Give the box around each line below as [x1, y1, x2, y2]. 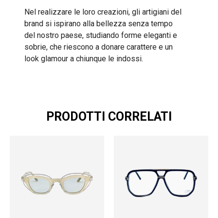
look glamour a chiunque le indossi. [24, 54, 143, 63]
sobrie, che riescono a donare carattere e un [24, 42, 173, 52]
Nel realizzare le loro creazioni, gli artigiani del [24, 7, 182, 17]
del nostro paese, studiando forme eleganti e [24, 30, 177, 40]
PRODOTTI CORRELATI [46, 109, 172, 124]
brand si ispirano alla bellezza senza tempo [24, 18, 173, 28]
